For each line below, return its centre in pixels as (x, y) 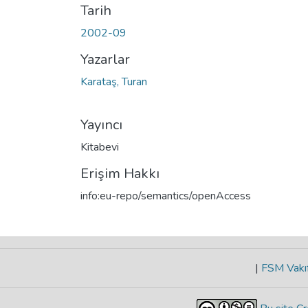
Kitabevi (100, 147)
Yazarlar (105, 59)
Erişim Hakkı (120, 173)
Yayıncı (101, 124)
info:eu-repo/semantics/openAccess (166, 196)
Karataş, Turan (114, 81)
